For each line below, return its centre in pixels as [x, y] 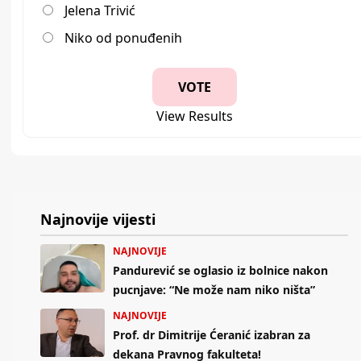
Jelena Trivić [100, 11]
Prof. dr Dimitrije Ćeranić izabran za [212, 335]
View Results [194, 116]
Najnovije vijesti [98, 220]
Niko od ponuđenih [123, 38]
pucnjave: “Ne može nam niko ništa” [214, 290]
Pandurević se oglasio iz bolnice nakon [220, 271]
